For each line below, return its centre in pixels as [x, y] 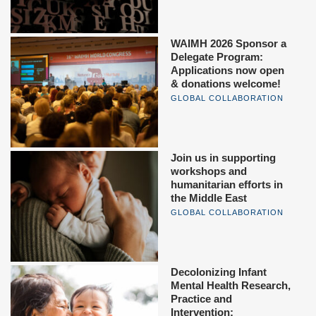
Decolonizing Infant [219, 272]
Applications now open [227, 70]
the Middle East [209, 197]
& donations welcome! [226, 83]
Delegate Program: [217, 56]
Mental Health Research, [231, 286]
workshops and [209, 171]
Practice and [201, 299]
